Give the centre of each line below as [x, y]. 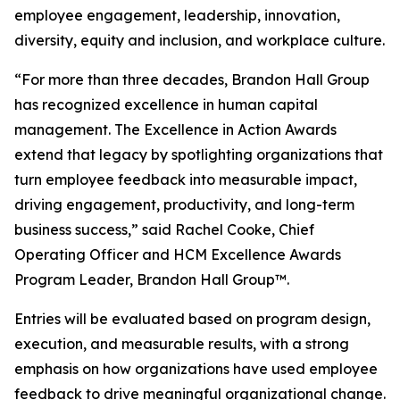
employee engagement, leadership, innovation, [177, 15]
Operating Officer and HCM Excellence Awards [178, 254]
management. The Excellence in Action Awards [175, 129]
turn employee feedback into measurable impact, [186, 179]
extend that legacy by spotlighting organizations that [199, 154]
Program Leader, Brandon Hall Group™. [152, 279]
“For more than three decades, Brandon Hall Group [192, 79]
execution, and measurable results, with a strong [182, 344]
